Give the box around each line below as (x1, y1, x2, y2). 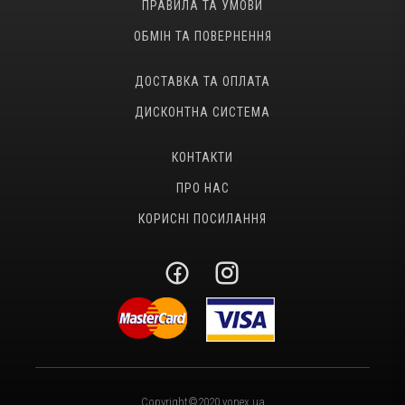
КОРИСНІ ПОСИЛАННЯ (138, 211, 267, 226)
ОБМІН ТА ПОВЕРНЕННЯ (133, 28, 272, 43)
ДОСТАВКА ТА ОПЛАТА (135, 73, 270, 89)
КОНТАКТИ (172, 149, 233, 165)
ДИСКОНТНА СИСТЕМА (135, 104, 270, 119)
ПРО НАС (175, 180, 230, 195)
